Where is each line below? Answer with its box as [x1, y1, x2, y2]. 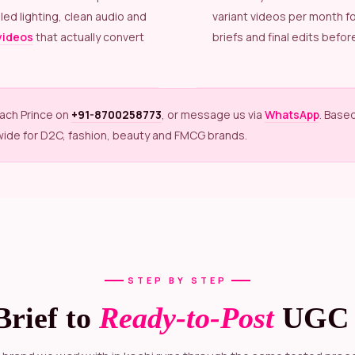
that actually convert [33, 29, 144, 44]
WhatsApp [265, 106, 319, 122]
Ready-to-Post [99, 301, 274, 335]
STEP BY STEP [128, 274, 227, 287]
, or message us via [162, 106, 265, 122]
